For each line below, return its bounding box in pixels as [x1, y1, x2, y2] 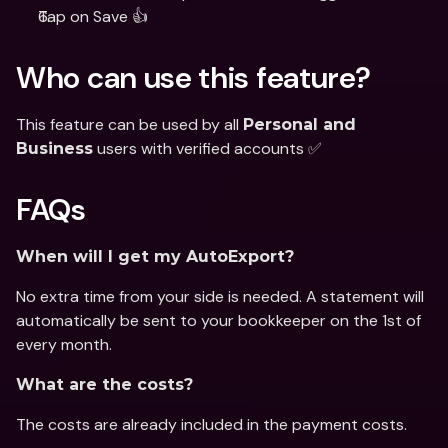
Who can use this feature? [16, 58, 371, 97]
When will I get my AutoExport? [16, 247, 294, 266]
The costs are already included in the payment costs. [16, 414, 407, 435]
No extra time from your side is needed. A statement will [16, 286, 424, 307]
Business [16, 139, 93, 158]
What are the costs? [16, 375, 193, 394]
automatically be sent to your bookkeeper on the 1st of [16, 310, 421, 331]
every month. [16, 334, 112, 355]
